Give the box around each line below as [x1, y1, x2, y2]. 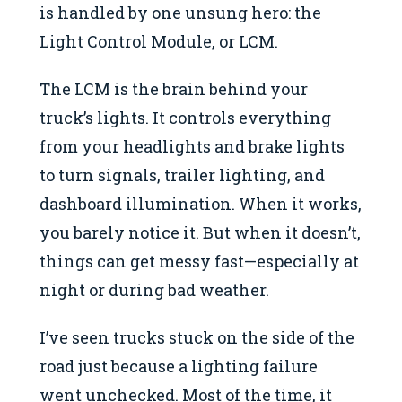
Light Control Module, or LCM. [39, 31, 278, 53]
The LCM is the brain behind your [39, 77, 308, 100]
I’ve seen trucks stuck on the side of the [39, 326, 354, 348]
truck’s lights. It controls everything [39, 106, 331, 128]
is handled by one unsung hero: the [39, 2, 321, 24]
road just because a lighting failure [39, 354, 318, 377]
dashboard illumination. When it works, [39, 192, 362, 214]
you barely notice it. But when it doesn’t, [39, 221, 361, 243]
